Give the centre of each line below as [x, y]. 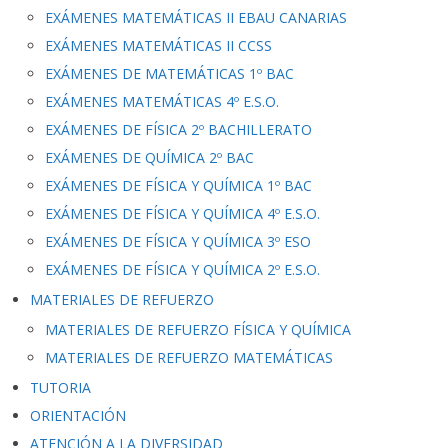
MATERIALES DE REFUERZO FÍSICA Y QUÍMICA [198, 329]
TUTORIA [60, 387]
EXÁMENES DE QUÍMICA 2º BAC [149, 157]
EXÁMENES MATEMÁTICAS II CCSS [158, 45]
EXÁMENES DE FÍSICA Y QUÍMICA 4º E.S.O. [182, 213]
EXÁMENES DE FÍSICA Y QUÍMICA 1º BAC [178, 185]
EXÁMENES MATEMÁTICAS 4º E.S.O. [162, 101]
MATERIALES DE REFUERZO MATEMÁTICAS [189, 357]
